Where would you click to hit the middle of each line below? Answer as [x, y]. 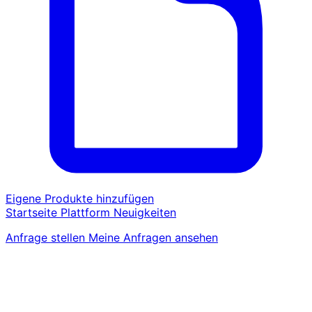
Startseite [33, 213]
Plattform [87, 213]
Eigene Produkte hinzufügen [80, 199]
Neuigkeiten [145, 213]
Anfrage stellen [47, 238]
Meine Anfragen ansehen [153, 238]
